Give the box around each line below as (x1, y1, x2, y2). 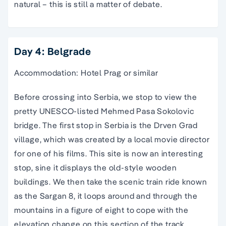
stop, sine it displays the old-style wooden (14, 162, 177, 173)
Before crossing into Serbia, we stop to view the (14, 91, 197, 102)
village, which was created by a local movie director (14, 134, 210, 144)
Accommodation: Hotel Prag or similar (14, 67, 158, 78)
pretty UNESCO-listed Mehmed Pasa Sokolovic (14, 105, 194, 116)
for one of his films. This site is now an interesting (14, 148, 203, 158)
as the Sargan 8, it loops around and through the (14, 190, 198, 201)
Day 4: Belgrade (14, 44, 91, 58)
